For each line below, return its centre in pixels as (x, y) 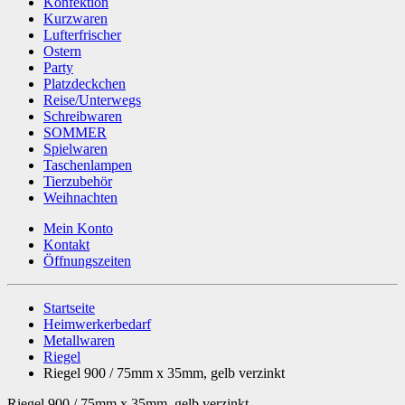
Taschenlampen (88, 165)
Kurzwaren (75, 18)
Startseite (69, 307)
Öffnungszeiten (87, 260)
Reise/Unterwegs (92, 99)
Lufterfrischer (82, 34)
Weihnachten (80, 197)
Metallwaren (79, 340)
